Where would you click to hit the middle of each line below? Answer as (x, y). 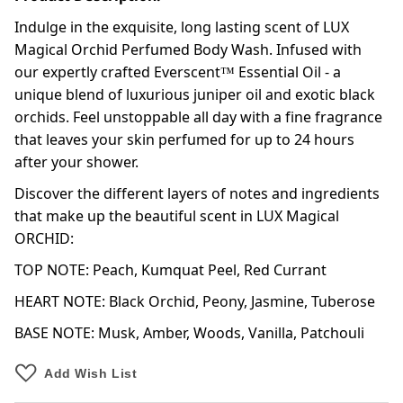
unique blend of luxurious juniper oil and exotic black (195, 95)
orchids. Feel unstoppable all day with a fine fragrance (198, 117)
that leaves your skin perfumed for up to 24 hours (184, 140)
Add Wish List (91, 374)
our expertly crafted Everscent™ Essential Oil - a (178, 72)
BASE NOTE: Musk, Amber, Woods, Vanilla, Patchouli (189, 333)
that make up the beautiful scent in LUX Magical (177, 216)
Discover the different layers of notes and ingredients (197, 194)
